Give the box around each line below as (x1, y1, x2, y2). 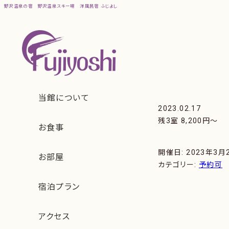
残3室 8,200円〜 (158, 117, 218, 125)
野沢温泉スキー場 (37, 4, 75, 9)
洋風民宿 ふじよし (80, 4, 118, 9)
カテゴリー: (158, 161, 199, 169)
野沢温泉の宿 (4, 4, 33, 9)
